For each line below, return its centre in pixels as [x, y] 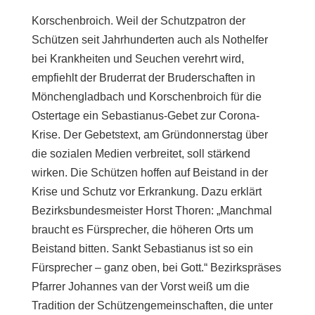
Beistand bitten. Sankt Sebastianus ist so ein [142, 249]
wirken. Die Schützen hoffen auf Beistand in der [149, 173]
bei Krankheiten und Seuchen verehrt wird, [137, 59]
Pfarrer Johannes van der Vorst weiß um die [140, 287]
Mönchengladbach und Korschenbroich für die [146, 97]
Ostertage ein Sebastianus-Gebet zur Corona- [145, 116]
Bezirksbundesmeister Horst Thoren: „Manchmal [152, 211]
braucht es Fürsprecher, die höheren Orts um [142, 230]
